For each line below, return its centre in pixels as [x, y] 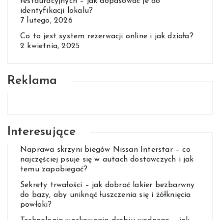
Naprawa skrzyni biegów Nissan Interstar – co [105, 150]
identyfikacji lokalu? [57, 11]
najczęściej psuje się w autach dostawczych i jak [107, 160]
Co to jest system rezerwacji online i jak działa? [107, 37]
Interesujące [42, 132]
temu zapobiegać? [54, 170]
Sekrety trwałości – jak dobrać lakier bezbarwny [108, 185]
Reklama [32, 81]
